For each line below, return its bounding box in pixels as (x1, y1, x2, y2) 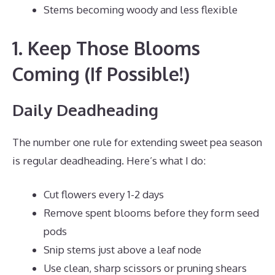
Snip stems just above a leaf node (44, 243, 201, 256)
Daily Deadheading (12, 99, 158, 120)
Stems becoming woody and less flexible (44, 3, 238, 16)
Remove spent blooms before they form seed (44, 206, 259, 219)
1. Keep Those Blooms (12, 36, 200, 60)
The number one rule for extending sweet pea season (12, 135, 262, 149)
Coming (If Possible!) (12, 61, 190, 85)
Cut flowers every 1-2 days (44, 188, 164, 201)
